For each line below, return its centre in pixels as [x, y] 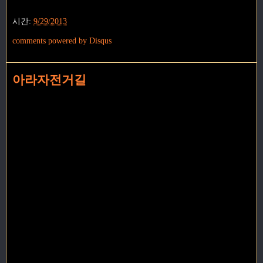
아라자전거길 [49, 80]
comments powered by [51, 40]
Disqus [100, 40]
